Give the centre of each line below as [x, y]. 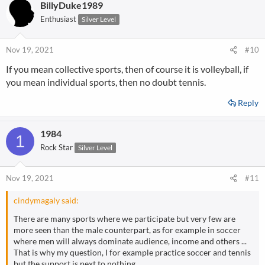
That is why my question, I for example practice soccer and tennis [132, 252]
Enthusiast [58, 19]
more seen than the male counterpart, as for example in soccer [127, 230]
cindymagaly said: [46, 200]
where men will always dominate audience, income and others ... [130, 241]
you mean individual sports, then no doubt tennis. [106, 82]
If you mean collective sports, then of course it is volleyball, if [127, 69]
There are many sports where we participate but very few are [125, 219]
